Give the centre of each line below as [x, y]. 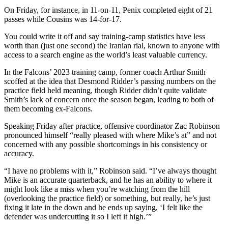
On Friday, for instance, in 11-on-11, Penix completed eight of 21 [108, 10]
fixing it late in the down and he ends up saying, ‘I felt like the [103, 207]
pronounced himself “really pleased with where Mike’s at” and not [110, 135]
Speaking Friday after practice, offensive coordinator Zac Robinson [112, 126]
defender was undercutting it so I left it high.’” [78, 216]
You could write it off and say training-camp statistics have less [105, 36]
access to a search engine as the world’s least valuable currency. [106, 54]
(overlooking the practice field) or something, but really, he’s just [107, 198]
